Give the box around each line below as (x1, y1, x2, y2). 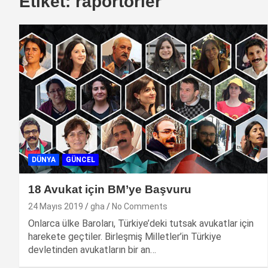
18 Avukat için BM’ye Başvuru (28, 182, 191, 196)
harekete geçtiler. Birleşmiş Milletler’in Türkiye (28, 230, 221, 242)
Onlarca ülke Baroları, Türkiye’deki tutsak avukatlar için (28, 217, 254, 229)
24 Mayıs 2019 (28, 201, 83, 211)
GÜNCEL (66, 155, 95, 164)
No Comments (112, 201, 167, 211)
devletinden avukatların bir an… (28, 243, 156, 255)
